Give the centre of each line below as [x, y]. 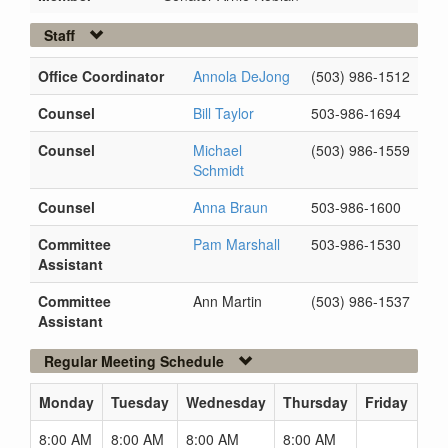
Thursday [315, 402]
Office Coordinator [101, 76]
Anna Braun [230, 207]
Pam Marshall [236, 244]
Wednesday [226, 402]
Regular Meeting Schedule [134, 361]
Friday [386, 402]
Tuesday [140, 402]
